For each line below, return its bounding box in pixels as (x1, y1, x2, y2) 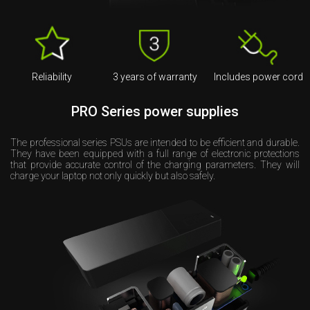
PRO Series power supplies (71, 103, 239, 120)
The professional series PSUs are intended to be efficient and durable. (10, 137, 300, 149)
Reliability (31, 71, 72, 83)
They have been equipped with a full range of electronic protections (10, 148, 300, 160)
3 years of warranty (112, 71, 197, 83)
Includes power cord (213, 71, 303, 83)
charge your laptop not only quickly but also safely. (10, 170, 215, 182)
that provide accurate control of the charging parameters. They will (10, 159, 300, 171)
